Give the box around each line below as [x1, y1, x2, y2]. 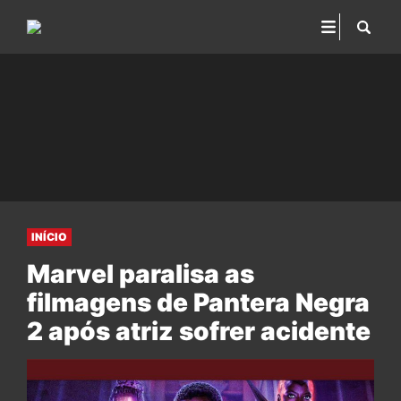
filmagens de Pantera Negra [27, 287, 370, 318]
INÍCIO [31, 230, 67, 243]
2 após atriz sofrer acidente [27, 316, 371, 346]
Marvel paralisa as [27, 259, 254, 289]
